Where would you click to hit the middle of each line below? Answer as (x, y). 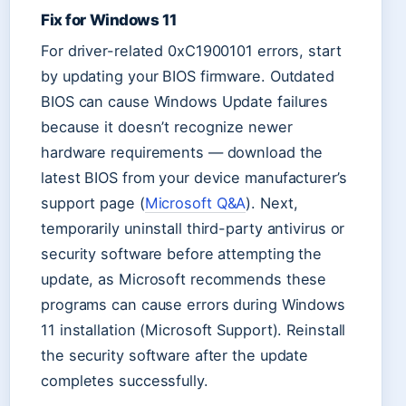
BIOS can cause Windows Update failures (185, 101)
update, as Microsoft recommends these (184, 279)
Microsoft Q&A (195, 203)
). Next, (272, 203)
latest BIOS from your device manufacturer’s (194, 177)
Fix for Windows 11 (109, 19)
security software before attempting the (182, 253)
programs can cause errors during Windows (193, 304)
